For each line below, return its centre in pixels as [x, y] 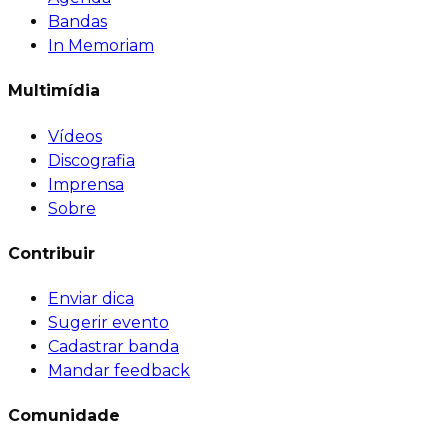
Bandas [77, 22]
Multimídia [54, 91]
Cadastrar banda [113, 347]
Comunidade [64, 416]
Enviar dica [91, 299]
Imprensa [86, 184]
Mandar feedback [119, 371]
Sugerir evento [108, 323]
